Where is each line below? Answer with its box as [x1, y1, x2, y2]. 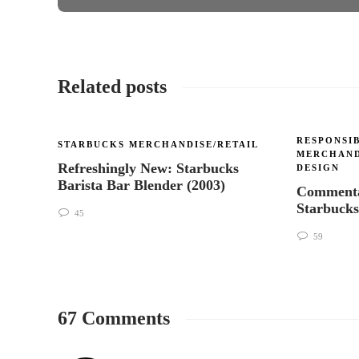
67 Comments [58, 308, 170, 329]
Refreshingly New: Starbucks [58, 160, 239, 176]
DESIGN [296, 163, 340, 172]
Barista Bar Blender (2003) [58, 177, 229, 193]
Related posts [58, 76, 167, 97]
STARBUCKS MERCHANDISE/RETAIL [58, 139, 259, 149]
